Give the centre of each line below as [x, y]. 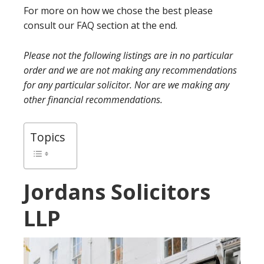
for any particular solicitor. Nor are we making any [126, 85]
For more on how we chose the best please [118, 11]
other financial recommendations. [94, 100]
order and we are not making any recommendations [130, 70]
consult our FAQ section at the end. [100, 25]
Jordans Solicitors [117, 192]
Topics [47, 137]
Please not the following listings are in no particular [128, 55]
